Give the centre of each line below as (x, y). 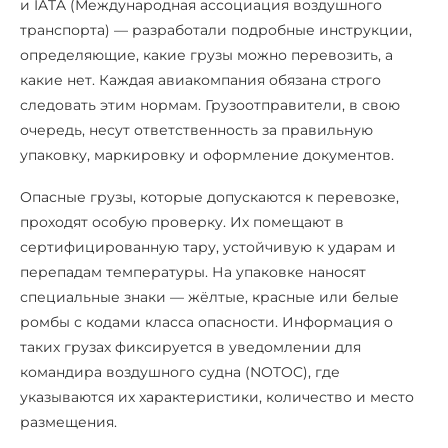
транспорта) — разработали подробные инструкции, (216, 30)
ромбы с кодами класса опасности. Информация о (206, 322)
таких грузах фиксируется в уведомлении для (190, 347)
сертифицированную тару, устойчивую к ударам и (208, 247)
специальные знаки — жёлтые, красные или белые (209, 297)
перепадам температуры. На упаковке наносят (193, 272)
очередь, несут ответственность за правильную (196, 130)
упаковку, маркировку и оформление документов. (207, 155)
